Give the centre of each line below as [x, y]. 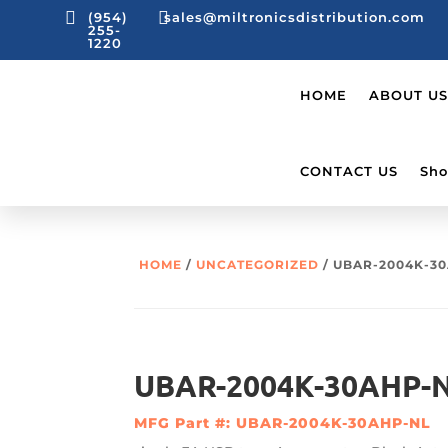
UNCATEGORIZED [258, 264]
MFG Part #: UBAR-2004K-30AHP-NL [283, 422]
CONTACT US [349, 171]
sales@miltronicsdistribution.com [295, 17]
